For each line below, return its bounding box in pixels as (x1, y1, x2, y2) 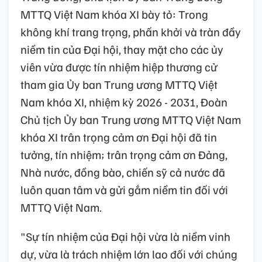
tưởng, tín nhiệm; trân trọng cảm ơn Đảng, (20, 147, 227, 163)
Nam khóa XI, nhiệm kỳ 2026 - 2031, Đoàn (20, 94, 227, 110)
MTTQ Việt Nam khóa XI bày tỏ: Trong (20, 6, 208, 22)
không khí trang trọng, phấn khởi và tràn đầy (20, 24, 241, 40)
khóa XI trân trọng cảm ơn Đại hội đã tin (20, 129, 217, 145)
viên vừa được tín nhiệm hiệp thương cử (20, 59, 218, 75)
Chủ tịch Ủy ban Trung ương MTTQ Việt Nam (20, 112, 241, 127)
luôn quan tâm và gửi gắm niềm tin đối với (20, 182, 228, 198)
